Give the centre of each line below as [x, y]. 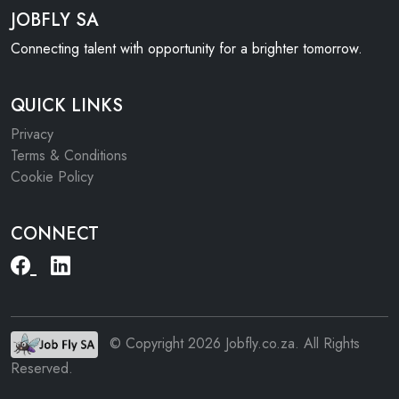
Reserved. [42, 368]
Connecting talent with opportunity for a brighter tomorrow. [187, 49]
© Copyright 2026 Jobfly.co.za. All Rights [235, 343]
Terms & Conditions [69, 155]
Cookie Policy [52, 177]
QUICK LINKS [67, 106]
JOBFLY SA [55, 20]
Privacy [32, 134]
